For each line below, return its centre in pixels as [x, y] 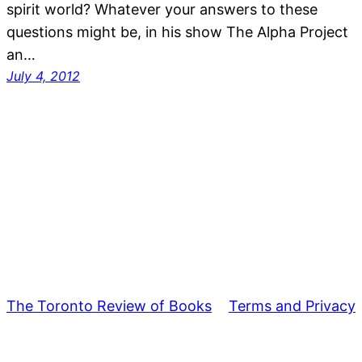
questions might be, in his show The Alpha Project [177, 32]
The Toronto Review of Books [109, 305]
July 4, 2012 [43, 76]
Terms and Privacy [292, 305]
